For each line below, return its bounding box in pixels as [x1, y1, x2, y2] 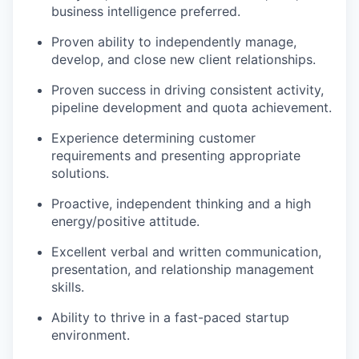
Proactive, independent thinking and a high [51, 195, 311, 212]
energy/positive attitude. [51, 212, 200, 229]
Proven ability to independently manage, [51, 33, 296, 50]
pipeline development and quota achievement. [51, 99, 332, 115]
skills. [51, 278, 84, 295]
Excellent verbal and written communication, [51, 243, 321, 260]
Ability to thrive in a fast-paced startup [51, 309, 289, 325]
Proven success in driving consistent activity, [51, 81, 324, 98]
